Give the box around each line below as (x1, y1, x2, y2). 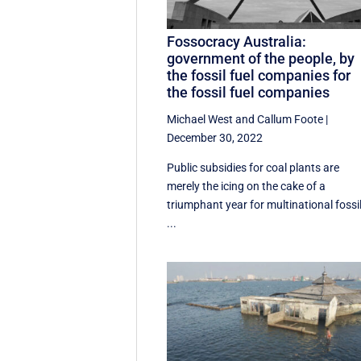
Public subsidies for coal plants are (167, 161, 340, 175)
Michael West (167, 113, 234, 127)
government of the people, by (167, 50, 355, 68)
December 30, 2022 (167, 131, 263, 145)
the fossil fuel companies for (167, 67, 351, 85)
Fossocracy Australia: (167, 33, 307, 51)
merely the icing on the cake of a (167, 180, 326, 193)
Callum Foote (257, 113, 324, 127)
